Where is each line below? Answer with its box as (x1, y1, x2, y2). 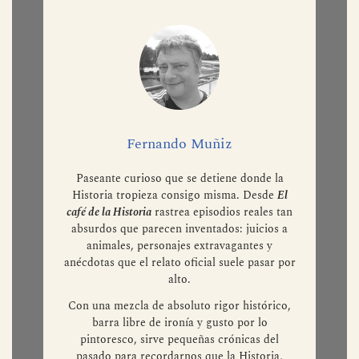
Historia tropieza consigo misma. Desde (71, 238, 277, 256)
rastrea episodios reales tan (151, 255, 292, 272)
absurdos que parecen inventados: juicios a (71, 272, 288, 289)
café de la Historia (67, 255, 151, 272)
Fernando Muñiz (127, 184, 232, 207)
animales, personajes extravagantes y (87, 288, 272, 306)
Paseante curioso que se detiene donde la (75, 221, 284, 239)
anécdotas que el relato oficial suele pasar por (63, 305, 296, 323)
